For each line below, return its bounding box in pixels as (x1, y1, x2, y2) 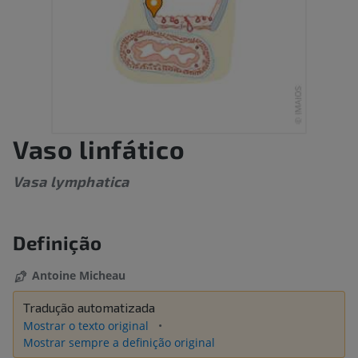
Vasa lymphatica (13, 173, 129, 191)
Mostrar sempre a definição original (23, 335, 215, 351)
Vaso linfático (13, 133, 185, 165)
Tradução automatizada (23, 300, 155, 316)
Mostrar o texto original (23, 318, 152, 334)
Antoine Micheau (32, 268, 125, 284)
